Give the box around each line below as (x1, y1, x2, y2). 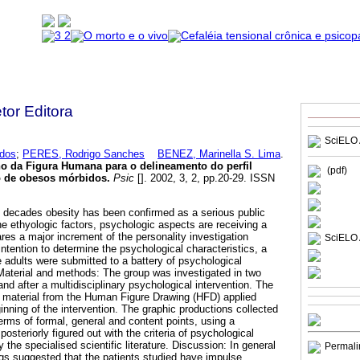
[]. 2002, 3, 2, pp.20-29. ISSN (134, 171, 275, 184)
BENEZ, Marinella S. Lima (157, 147, 280, 160)
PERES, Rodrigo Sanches (22, 147, 145, 160)
